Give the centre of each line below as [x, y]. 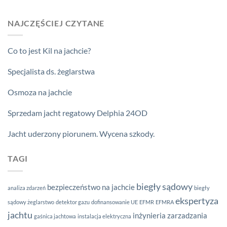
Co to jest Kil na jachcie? [49, 51]
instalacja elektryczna [104, 216]
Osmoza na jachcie [40, 92]
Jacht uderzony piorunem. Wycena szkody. [81, 134]
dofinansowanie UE [115, 202]
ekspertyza [197, 201]
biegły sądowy [164, 186]
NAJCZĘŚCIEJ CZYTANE [56, 23]
